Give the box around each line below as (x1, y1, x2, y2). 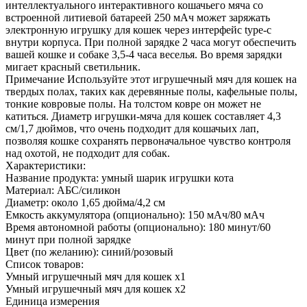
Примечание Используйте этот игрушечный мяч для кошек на (5, 73, 297, 85)
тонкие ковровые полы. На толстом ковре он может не (5, 97, 261, 110)
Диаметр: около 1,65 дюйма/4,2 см (5, 196, 165, 208)
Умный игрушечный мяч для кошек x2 (5, 282, 186, 295)
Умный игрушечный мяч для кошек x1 (5, 270, 186, 282)
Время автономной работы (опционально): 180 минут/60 (5, 221, 271, 233)
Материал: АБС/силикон (5, 184, 121, 196)
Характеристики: (5, 159, 86, 171)
